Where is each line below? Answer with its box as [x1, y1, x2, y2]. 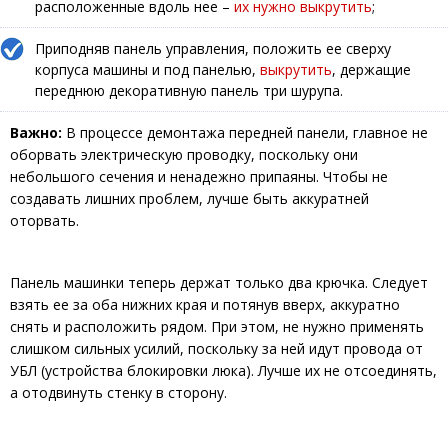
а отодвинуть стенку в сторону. [10, 383, 227, 403]
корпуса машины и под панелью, [35, 60, 260, 80]
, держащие [332, 60, 411, 80]
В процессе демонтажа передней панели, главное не [62, 123, 428, 143]
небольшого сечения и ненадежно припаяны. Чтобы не [10, 167, 388, 187]
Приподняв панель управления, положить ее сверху [35, 39, 391, 59]
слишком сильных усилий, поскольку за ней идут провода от [10, 339, 423, 359]
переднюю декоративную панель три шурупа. [35, 81, 343, 101]
